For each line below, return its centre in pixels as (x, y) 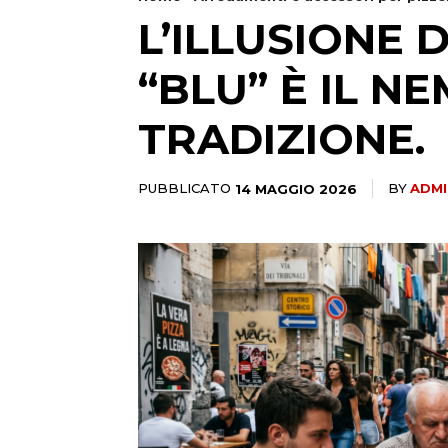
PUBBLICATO (184, 187)
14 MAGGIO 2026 (296, 188)
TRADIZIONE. (281, 138)
